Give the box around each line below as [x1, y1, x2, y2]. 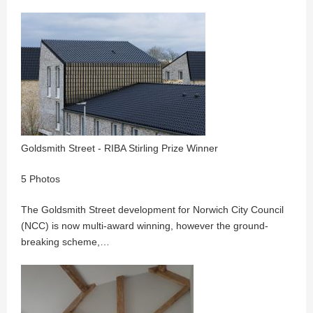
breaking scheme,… [21, 236, 110, 247]
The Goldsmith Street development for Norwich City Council [21, 204, 284, 215]
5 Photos [21, 173, 60, 184]
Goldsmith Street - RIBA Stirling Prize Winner [21, 143, 218, 154]
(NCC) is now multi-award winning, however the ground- [21, 220, 268, 231]
